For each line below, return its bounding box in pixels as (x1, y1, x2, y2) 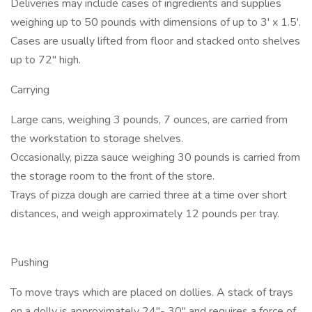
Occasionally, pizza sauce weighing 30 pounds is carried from (10, 150, 300, 165)
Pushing (10, 255, 49, 270)
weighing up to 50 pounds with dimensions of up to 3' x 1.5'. (10, 15, 301, 30)
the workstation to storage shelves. (10, 131, 183, 146)
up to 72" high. (10, 52, 81, 68)
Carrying (10, 82, 49, 97)
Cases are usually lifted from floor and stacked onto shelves (10, 33, 300, 49)
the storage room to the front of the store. (10, 169, 214, 184)
